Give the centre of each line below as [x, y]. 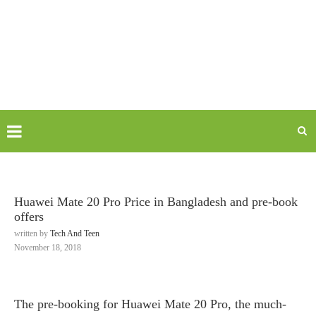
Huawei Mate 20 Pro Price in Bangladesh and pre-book [156, 202]
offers [29, 217]
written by [32, 233]
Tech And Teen [75, 233]
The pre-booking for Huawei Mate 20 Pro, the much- [150, 304]
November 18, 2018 [48, 248]
